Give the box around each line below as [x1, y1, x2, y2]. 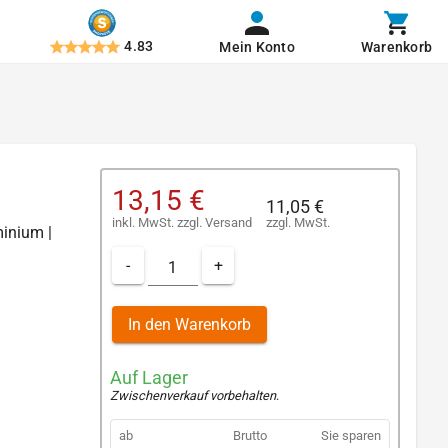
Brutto [232, 428, 267, 444]
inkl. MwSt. [112, 214, 177, 230]
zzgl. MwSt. [266, 214, 330, 230]
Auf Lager [110, 367, 188, 389]
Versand [205, 214, 252, 230]
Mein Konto [219, 39, 295, 55]
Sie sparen [321, 428, 381, 444]
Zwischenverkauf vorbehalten [110, 388, 276, 404]
